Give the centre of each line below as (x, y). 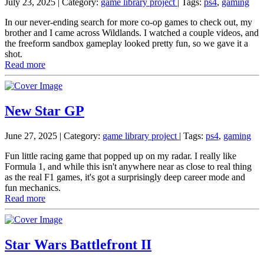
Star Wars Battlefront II (78, 245)
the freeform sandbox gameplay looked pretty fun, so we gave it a (126, 44)
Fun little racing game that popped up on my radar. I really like (121, 156)
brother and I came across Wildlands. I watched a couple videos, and (132, 33)
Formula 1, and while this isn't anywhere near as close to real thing (128, 167)
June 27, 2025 (31, 136)
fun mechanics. (33, 188)
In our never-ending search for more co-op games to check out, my (128, 22)
